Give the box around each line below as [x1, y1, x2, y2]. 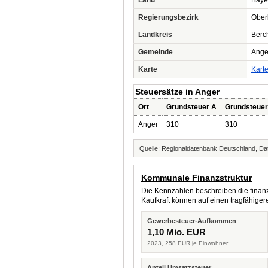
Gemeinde [138, 48, 173, 56]
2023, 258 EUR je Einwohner [147, 240, 228, 246]
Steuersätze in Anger [135, 87, 220, 96]
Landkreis [138, 31, 172, 39]
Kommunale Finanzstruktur [141, 173, 252, 182]
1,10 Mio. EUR [147, 227, 206, 237]
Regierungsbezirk [138, 13, 199, 22]
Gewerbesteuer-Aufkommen [147, 217, 236, 224]
